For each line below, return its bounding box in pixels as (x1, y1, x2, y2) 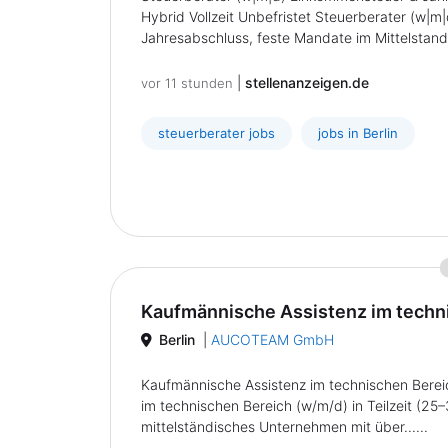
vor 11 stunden (141, 75, 233, 91)
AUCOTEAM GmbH (211, 331, 334, 348)
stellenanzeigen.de (245, 74, 369, 91)
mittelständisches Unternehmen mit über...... (141, 418, 428, 435)
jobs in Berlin (318, 125, 398, 141)
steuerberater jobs (158, 125, 275, 141)
